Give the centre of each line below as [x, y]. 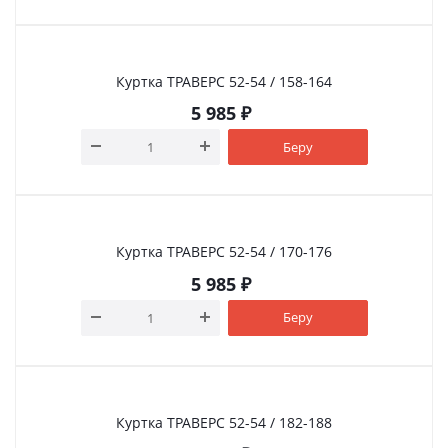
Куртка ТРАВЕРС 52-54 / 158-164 [224, 81]
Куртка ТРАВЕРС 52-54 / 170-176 [224, 252]
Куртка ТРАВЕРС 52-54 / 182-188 [224, 422]
